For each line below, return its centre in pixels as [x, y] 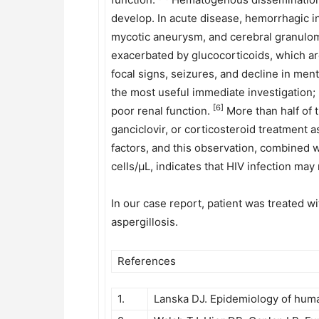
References [147, 261]
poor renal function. [162, 111]
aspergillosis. [145, 222]
